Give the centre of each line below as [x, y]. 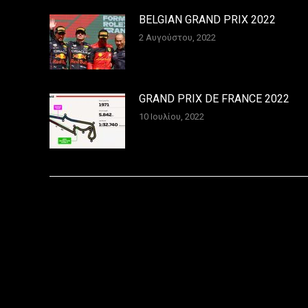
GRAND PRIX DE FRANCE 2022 [214, 98]
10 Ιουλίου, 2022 [172, 116]
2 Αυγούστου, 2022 [177, 37]
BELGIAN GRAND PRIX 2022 [207, 19]
